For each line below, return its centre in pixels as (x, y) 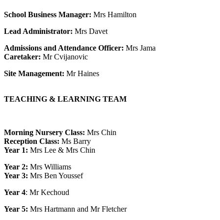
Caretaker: (23, 57)
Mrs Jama (140, 48)
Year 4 (15, 192)
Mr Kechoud (49, 192)
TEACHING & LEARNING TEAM (65, 99)
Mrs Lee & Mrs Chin (63, 150)
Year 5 (15, 209)
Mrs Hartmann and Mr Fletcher (78, 209)
